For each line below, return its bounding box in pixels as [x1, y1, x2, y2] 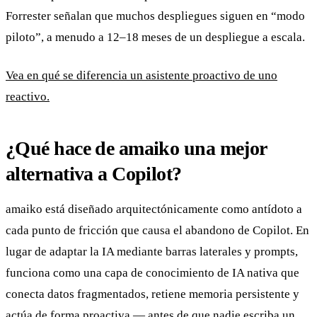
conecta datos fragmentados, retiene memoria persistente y [6, 287, 299, 301]
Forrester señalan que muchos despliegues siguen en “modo [6, 8, 305, 23]
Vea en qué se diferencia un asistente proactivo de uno [6, 68, 277, 82]
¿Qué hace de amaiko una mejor [6, 137, 267, 159]
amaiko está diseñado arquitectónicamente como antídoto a [6, 202, 302, 216]
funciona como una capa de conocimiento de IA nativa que [6, 265, 299, 279]
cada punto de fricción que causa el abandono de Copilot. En [6, 223, 309, 237]
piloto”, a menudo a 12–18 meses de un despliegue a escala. [6, 30, 305, 44]
